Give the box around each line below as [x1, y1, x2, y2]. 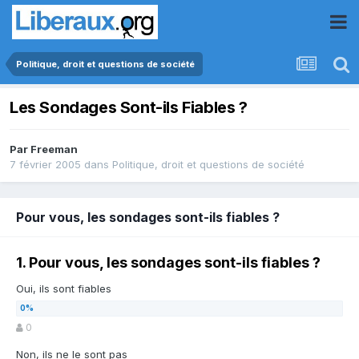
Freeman [30, 143, 78, 156]
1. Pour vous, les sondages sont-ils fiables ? [16, 254, 321, 272]
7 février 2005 [10, 158, 81, 171]
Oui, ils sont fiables [16, 282, 111, 296]
